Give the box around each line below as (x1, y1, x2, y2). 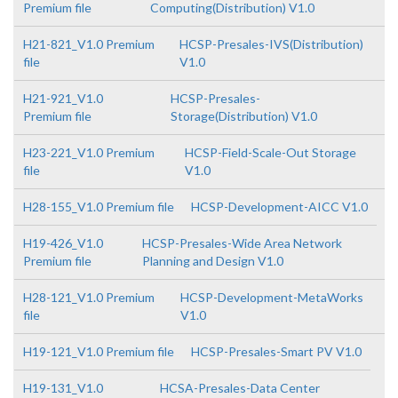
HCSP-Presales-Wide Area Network (142, 235, 343, 251)
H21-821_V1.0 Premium (23, 36, 155, 52)
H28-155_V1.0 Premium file (23, 199, 174, 214)
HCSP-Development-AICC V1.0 (191, 199, 368, 214)
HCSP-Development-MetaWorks (179, 290, 363, 305)
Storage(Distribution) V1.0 (171, 108, 318, 123)
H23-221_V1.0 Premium (23, 145, 155, 160)
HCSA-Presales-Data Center (159, 380, 320, 395)
